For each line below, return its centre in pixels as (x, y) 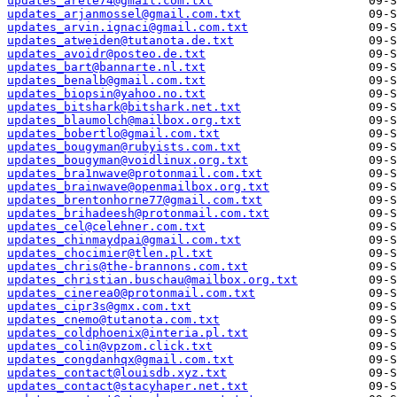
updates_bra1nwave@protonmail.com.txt (135, 174)
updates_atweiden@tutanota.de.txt (121, 41)
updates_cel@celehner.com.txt (106, 227)
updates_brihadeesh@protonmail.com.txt (138, 214)
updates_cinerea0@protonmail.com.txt (131, 293)
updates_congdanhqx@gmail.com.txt (121, 360)
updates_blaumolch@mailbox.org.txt (124, 121)
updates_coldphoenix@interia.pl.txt (128, 333)
